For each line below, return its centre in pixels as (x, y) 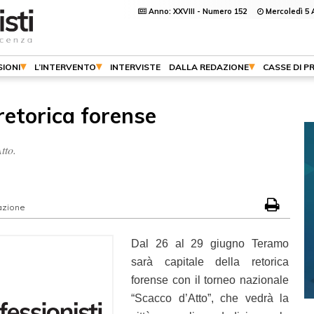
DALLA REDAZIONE (209, 67)
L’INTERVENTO (65, 67)
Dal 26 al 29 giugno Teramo (210, 244)
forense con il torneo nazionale (210, 280)
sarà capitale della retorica (210, 262)
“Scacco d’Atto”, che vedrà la (210, 298)
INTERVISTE (135, 67)
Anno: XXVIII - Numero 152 (202, 11)
